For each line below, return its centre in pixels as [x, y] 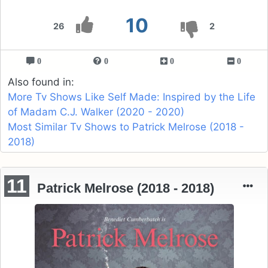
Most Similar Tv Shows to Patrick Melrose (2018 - [126, 127]
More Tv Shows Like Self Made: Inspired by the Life [132, 97]
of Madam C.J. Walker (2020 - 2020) [96, 112]
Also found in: [41, 82]
